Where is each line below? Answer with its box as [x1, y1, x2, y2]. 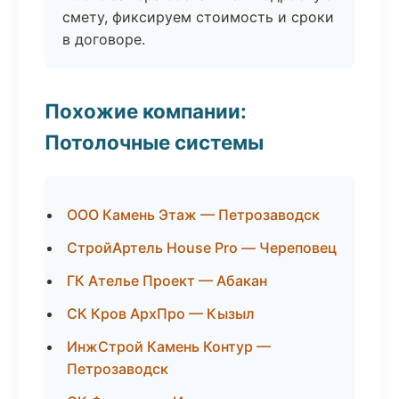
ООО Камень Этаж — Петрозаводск [67, 206, 320, 224]
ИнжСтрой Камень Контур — [67, 338, 271, 355]
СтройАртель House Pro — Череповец [67, 239, 337, 256]
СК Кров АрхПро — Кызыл [67, 305, 255, 322]
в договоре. [62, 30, 145, 48]
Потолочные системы [45, 130, 264, 154]
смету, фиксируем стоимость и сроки [62, 8, 334, 26]
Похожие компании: [45, 99, 247, 123]
